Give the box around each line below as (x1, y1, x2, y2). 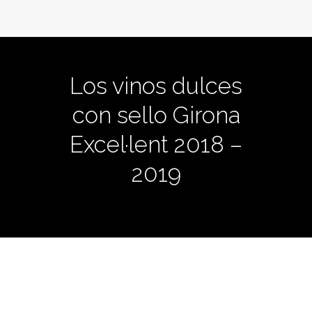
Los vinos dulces (70, 72, 242, 100)
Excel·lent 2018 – (70, 131, 242, 158)
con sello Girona (72, 102, 240, 129)
